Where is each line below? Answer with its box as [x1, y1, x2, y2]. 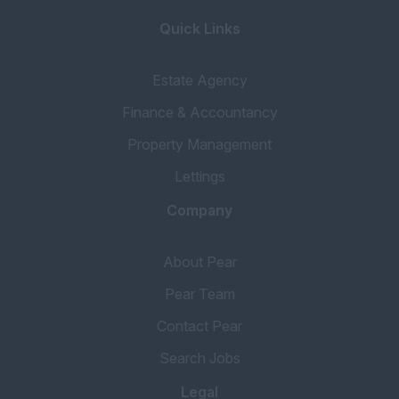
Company [167, 201, 232, 219]
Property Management [127, 135, 272, 153]
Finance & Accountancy [121, 103, 278, 121]
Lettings [174, 167, 225, 185]
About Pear [162, 253, 237, 271]
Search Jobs [159, 349, 240, 367]
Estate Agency [151, 71, 248, 89]
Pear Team [164, 285, 235, 303]
